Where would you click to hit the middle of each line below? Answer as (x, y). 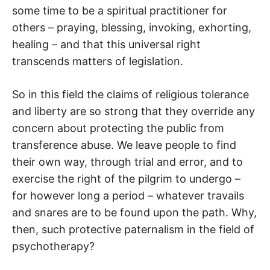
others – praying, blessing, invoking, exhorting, (132, 28)
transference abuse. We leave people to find (124, 145)
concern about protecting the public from (118, 128)
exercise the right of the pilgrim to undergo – (126, 179)
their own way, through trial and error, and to (127, 162)
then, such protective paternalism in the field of (133, 230)
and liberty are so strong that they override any (133, 111)
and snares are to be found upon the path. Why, (134, 213)
